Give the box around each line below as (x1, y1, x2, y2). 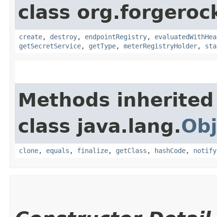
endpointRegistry (85, 32, 147, 41)
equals (46, 146, 69, 155)
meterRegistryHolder (124, 42, 197, 50)
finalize (77, 146, 108, 155)
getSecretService (19, 42, 81, 50)
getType (89, 42, 116, 50)
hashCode (155, 146, 186, 155)
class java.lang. (18, 115, 181, 137)
